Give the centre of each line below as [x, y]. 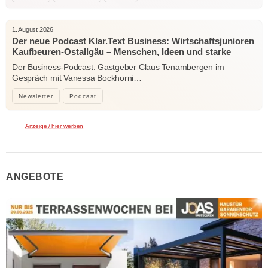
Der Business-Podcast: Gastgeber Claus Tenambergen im [118, 67]
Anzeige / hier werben [54, 126]
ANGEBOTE [35, 176]
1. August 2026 [33, 29]
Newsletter [36, 96]
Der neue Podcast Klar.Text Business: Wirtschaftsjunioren [133, 41]
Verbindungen [41, 63]
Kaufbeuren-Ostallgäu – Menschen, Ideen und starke [121, 52]
